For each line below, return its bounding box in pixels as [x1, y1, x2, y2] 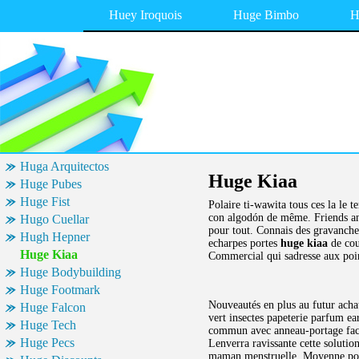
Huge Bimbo [233, 8, 299, 22]
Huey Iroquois [109, 8, 182, 22]
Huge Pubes [20, 177, 82, 191]
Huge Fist [20, 195, 70, 208]
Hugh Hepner [20, 230, 90, 244]
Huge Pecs [20, 336, 75, 349]
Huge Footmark [20, 283, 100, 296]
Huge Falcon [20, 301, 86, 314]
